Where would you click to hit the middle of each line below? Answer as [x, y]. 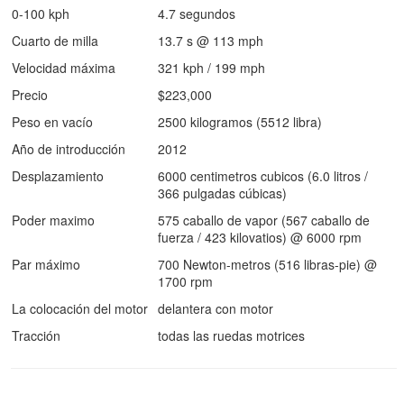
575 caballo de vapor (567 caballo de [264, 220]
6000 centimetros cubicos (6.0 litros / [263, 176]
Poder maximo [53, 220]
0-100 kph [41, 14]
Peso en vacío [52, 122]
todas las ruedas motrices [231, 335]
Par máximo [46, 264]
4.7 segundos [197, 14]
